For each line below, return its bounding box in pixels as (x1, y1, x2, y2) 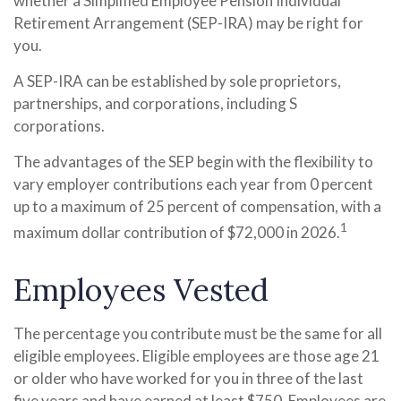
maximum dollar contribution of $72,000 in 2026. (13, 222, 340, 242)
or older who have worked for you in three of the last (13, 368, 363, 388)
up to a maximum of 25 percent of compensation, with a (13, 197, 381, 216)
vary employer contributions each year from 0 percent (13, 175, 373, 193)
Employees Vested (13, 269, 269, 309)
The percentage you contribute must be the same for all (13, 323, 382, 343)
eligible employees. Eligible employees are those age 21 (13, 346, 380, 365)
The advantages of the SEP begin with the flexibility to (13, 152, 373, 171)
